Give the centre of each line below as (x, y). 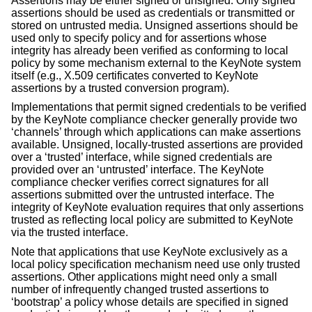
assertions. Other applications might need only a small (144, 277)
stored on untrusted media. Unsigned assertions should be (155, 25)
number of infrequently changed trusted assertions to (140, 290)
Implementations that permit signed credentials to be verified (159, 107)
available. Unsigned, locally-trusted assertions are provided (157, 145)
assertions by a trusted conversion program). (120, 88)
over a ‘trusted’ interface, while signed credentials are (142, 157)
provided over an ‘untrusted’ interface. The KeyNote (138, 170)
